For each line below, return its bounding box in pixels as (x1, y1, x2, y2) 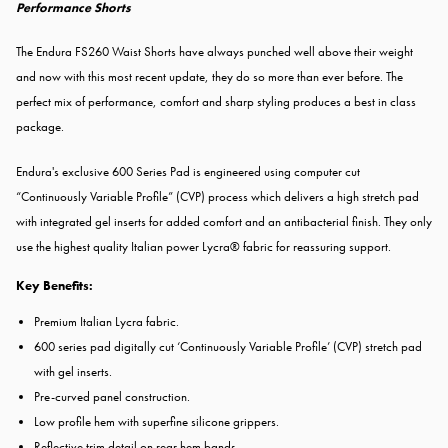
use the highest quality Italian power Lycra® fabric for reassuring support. (16, 237, 391, 255)
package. (16, 118, 64, 136)
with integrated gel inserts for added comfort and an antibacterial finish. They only (16, 212, 432, 230)
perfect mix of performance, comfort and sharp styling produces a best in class (16, 93, 416, 111)
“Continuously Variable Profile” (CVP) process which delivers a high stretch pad (16, 187, 419, 205)
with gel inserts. (34, 362, 112, 380)
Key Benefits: (16, 276, 93, 294)
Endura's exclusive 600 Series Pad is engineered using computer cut (16, 162, 360, 180)
